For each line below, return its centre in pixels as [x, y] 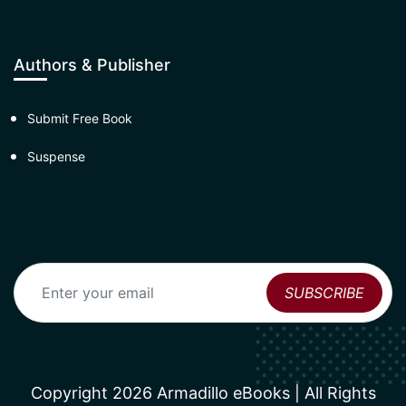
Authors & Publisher [92, 65]
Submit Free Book [80, 119]
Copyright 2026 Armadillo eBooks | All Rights [203, 393]
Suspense [56, 157]
